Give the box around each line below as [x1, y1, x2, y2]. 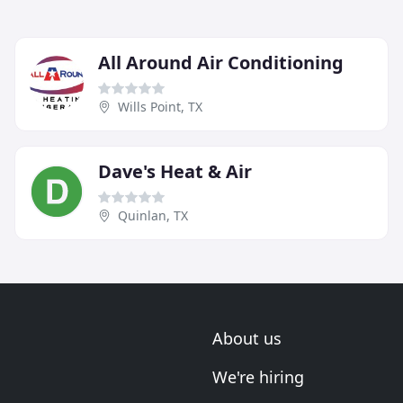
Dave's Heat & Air [98, 158, 252, 184]
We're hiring [212, 366, 304, 388]
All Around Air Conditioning [98, 49, 344, 75]
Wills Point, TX [118, 97, 202, 115]
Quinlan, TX [118, 206, 188, 224]
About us [212, 327, 282, 349]
